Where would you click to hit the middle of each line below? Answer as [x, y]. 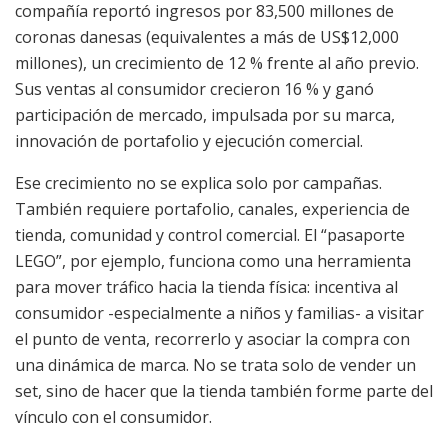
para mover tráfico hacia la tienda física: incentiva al [206, 287]
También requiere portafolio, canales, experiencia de [212, 209]
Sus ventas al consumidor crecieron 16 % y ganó [194, 89]
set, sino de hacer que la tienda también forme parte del [224, 391]
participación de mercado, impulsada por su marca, [205, 115]
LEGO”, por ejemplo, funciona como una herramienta [213, 261]
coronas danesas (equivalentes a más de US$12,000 [207, 37]
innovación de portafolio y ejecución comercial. [189, 141]
